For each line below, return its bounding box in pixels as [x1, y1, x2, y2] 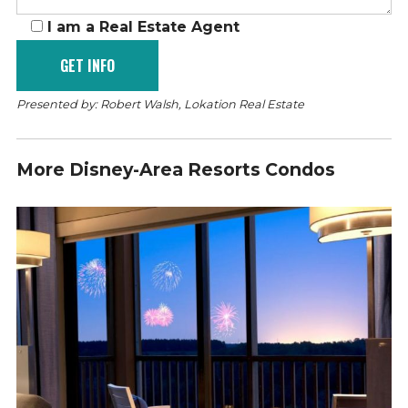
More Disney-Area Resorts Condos [15, 158, 335, 181]
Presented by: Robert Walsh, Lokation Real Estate [15, 97, 304, 112]
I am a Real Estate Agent [46, 18, 240, 36]
